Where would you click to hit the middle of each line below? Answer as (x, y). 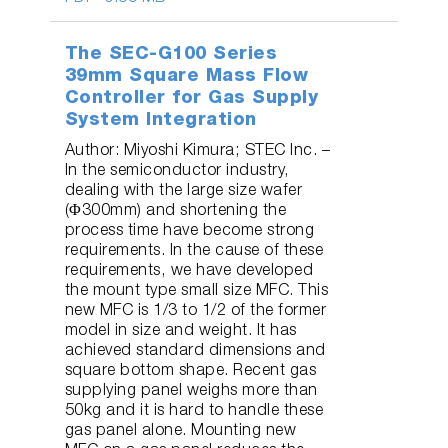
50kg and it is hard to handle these (194, 411)
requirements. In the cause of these (194, 251)
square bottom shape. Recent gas (190, 371)
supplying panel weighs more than (191, 391)
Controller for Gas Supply (191, 98)
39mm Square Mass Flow (186, 76)
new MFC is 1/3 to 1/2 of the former (195, 311)
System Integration (160, 120)
